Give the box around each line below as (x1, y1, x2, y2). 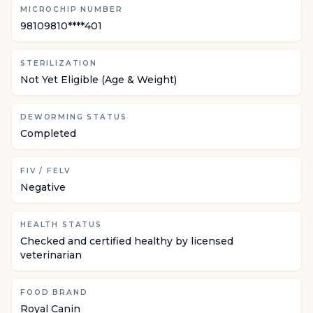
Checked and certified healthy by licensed (20, 235, 233, 247)
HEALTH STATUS (20, 220, 102, 229)
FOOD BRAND (20, 288, 88, 297)
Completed (20, 127, 76, 140)
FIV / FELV (20, 166, 71, 175)
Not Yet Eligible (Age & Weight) (20, 73, 177, 86)
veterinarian (20, 249, 82, 261)
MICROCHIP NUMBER (20, 5, 123, 14)
